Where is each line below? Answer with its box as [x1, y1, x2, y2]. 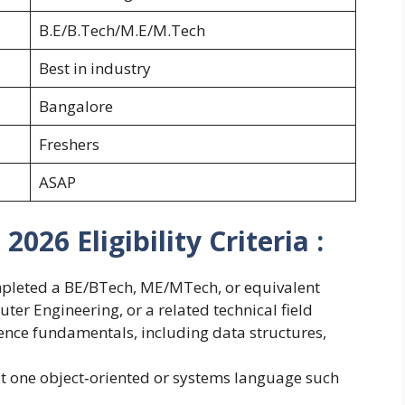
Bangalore [38, 96, 113, 118]
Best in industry [38, 58, 151, 80]
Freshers [38, 134, 99, 155]
